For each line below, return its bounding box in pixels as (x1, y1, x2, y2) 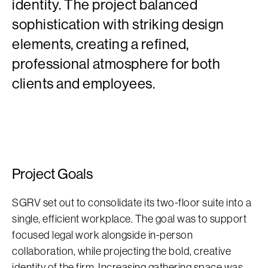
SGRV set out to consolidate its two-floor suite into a (12, 196, 251, 209)
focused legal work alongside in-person (12, 229, 193, 241)
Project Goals (12, 165, 93, 182)
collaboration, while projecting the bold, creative (12, 245, 231, 257)
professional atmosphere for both (12, 55, 220, 72)
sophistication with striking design (12, 16, 224, 32)
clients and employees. (12, 75, 155, 92)
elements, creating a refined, (12, 35, 189, 52)
